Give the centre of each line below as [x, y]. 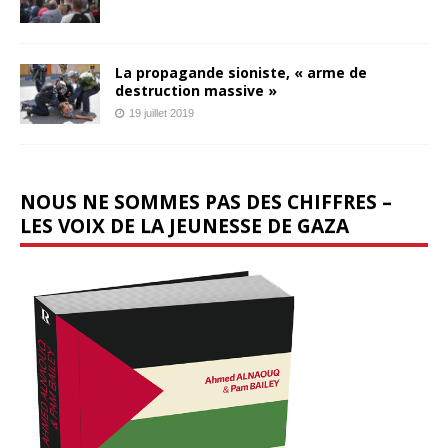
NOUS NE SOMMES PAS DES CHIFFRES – [206, 201]
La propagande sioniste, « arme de [241, 72]
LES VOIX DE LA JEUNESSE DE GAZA [184, 225]
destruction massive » [196, 90]
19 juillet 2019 [161, 112]
